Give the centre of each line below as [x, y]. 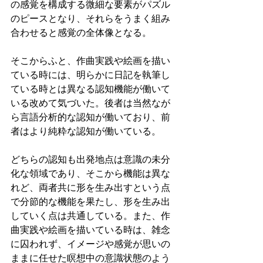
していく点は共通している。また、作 [90, 216]
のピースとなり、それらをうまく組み [90, 19]
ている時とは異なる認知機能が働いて [90, 89]
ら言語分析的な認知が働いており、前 [90, 117]
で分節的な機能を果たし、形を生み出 [90, 202]
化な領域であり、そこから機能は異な [90, 174]
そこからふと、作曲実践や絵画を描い [90, 61]
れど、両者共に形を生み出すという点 [90, 188]
